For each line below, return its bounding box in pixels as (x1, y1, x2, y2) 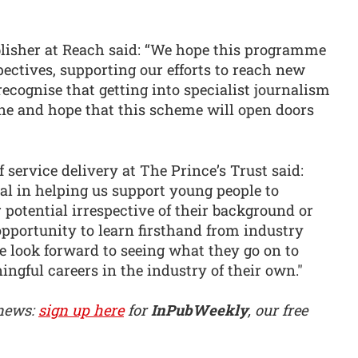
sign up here (38, 300, 124, 320)
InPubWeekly (151, 300, 248, 320)
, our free (248, 300, 308, 320)
